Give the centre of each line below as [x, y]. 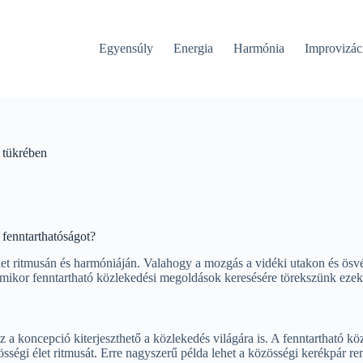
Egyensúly [126, 48]
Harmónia [259, 48]
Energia [194, 48]
